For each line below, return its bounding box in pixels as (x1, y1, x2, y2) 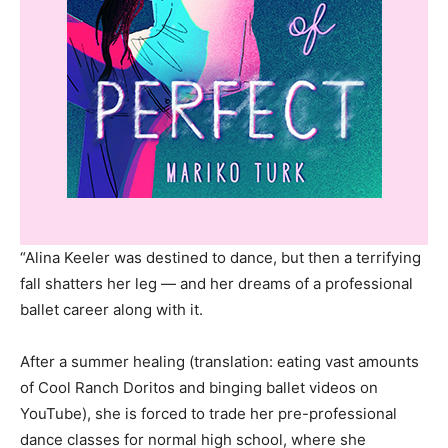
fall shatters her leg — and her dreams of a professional (20, 274, 413, 293)
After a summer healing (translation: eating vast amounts (20, 352, 419, 371)
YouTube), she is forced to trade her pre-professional (20, 404, 397, 423)
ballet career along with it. (20, 300, 203, 319)
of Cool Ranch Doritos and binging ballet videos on (20, 378, 378, 397)
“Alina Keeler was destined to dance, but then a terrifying (20, 248, 421, 267)
